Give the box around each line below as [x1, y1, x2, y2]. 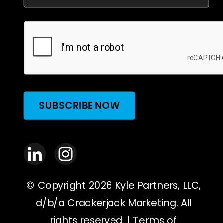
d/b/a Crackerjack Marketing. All [36, 196, 192, 210]
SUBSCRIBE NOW [95, 98, 120, 112]
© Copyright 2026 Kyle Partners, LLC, [26, 178, 201, 193]
